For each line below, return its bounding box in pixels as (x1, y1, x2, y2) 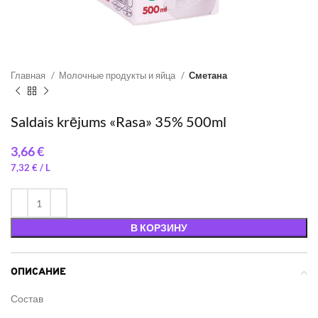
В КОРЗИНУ (131, 221, 187, 234)
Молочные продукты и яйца (59, 70, 177, 81)
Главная (11, 70, 48, 81)
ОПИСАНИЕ (11, 266, 66, 278)
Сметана (189, 70, 227, 81)
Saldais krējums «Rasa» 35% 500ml (11, 113, 226, 130)
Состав (11, 292, 43, 305)
